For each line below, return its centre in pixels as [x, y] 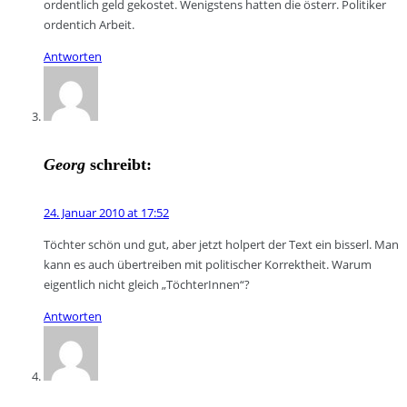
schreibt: [121, 164]
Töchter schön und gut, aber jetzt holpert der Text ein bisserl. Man [221, 244]
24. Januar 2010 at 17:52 [106, 212]
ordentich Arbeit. [89, 24]
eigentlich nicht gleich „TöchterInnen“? [147, 284]
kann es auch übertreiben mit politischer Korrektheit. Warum [208, 264]
